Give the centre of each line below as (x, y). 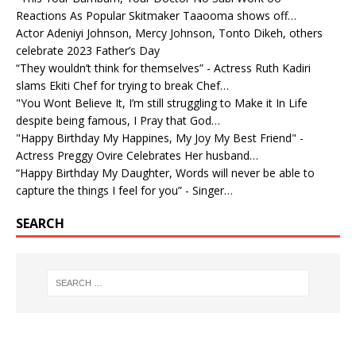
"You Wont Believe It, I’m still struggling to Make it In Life (162, 103)
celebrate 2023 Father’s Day (88, 50)
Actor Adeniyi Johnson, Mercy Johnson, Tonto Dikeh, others (169, 33)
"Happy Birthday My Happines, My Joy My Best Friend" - (160, 137)
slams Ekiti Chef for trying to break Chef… (122, 85)
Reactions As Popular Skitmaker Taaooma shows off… (156, 15)
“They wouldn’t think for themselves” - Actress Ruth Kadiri (163, 68)
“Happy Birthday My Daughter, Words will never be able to (165, 172)
